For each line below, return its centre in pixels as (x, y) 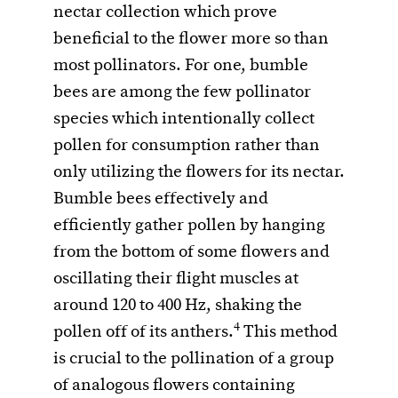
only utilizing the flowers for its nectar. (199, 173)
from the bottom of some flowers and (191, 253)
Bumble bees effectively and (161, 199)
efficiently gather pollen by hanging (189, 226)
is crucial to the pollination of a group (194, 359)
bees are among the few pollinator (182, 93)
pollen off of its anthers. (143, 333)
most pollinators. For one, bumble (181, 66)
